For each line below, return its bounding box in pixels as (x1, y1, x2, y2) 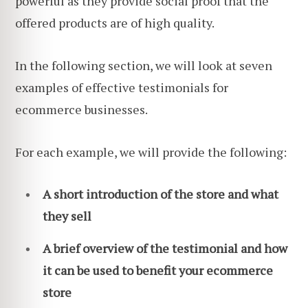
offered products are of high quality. (15, 14, 214, 32)
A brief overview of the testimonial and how (43, 239, 287, 256)
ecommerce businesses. (15, 100, 148, 118)
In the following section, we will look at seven (15, 56, 272, 74)
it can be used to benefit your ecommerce (43, 261, 273, 278)
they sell (43, 208, 91, 225)
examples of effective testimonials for (15, 78, 228, 96)
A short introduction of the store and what (43, 186, 278, 203)
